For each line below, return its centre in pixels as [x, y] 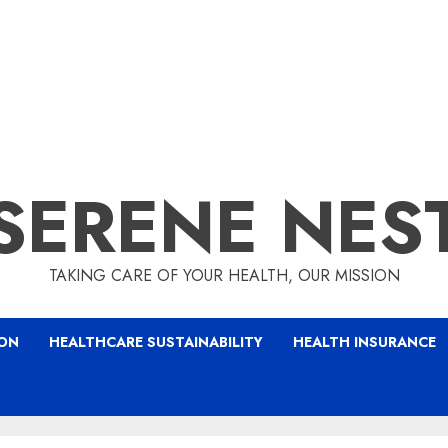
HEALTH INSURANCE [364, 342]
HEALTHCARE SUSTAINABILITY [156, 342]
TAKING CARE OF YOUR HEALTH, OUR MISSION [224, 275]
